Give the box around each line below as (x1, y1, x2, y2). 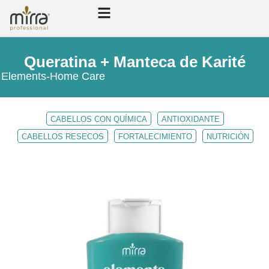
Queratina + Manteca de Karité (23, 53, 246, 71)
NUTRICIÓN (206, 132, 249, 142)
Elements (1, 70, 46, 83)
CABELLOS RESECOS (21, 132, 104, 142)
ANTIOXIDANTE (162, 115, 220, 124)
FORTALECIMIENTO (118, 132, 192, 142)
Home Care (50, 70, 105, 83)
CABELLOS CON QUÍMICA (50, 115, 147, 124)
